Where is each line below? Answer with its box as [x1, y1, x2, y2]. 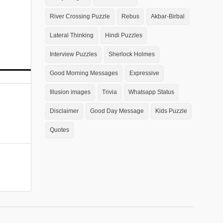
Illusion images [50, 89, 91, 96]
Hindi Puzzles [105, 32, 142, 39]
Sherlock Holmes [109, 51, 155, 58]
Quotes [50, 126, 69, 133]
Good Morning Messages [50, 70, 118, 77]
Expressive [129, 70, 159, 77]
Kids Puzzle [155, 108, 187, 114]
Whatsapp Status [128, 89, 174, 96]
